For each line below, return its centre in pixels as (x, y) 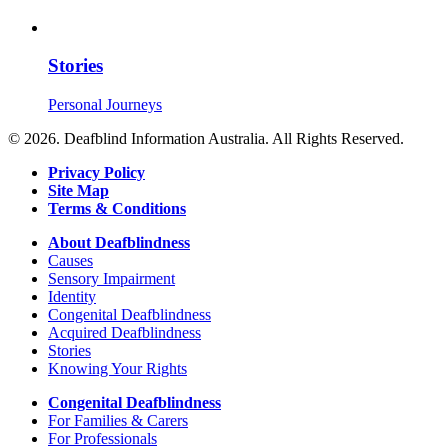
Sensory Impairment (111, 279)
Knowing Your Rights (117, 369)
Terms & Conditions (117, 209)
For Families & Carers (118, 421)
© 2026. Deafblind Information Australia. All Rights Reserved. (206, 139)
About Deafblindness (119, 243)
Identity (72, 297)
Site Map (78, 191)
